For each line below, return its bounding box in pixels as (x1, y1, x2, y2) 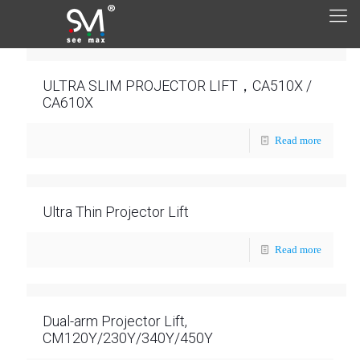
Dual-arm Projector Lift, (43, 313, 187, 329)
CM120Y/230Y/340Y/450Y (43, 329, 213, 346)
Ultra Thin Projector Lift (43, 203, 189, 220)
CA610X (43, 94, 93, 111)
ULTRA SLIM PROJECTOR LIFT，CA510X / (43, 77, 312, 94)
